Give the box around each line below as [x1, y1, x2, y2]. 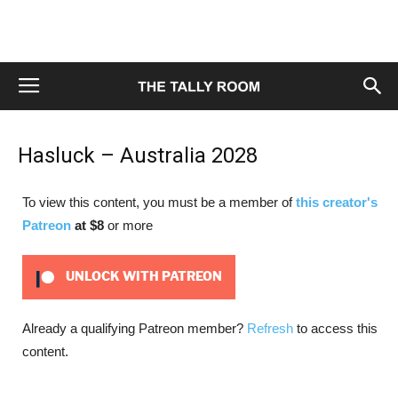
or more [107, 218, 153, 233]
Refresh [247, 321, 293, 336]
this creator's [296, 195, 378, 210]
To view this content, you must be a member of [22, 195, 296, 210]
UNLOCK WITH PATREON [62, 269, 222, 284]
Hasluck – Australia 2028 [18, 143, 258, 168]
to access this [293, 321, 378, 336]
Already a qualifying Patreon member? [22, 321, 247, 336]
